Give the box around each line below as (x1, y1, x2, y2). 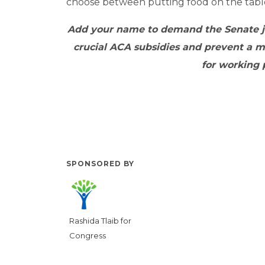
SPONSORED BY (66, 159, 134, 169)
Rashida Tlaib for (69, 216, 131, 226)
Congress (69, 231, 106, 241)
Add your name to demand (67, 24, 205, 35)
